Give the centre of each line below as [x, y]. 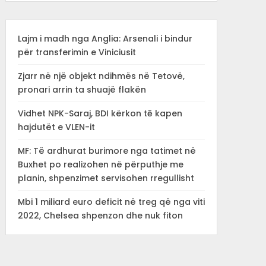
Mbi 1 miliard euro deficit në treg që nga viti [111, 202]
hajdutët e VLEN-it [56, 127]
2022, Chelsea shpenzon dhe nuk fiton [100, 216]
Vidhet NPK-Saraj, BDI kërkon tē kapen [100, 113]
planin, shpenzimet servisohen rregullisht [106, 178]
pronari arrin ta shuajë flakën [82, 90]
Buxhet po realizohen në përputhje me [100, 164]
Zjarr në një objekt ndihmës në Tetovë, [101, 76]
